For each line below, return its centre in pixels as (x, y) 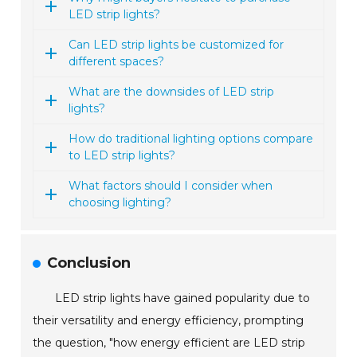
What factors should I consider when (171, 186)
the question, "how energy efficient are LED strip (169, 343)
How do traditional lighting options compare (191, 139)
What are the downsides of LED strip (172, 92)
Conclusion (89, 263)
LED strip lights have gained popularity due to (183, 298)
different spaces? (117, 62)
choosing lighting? (120, 203)
